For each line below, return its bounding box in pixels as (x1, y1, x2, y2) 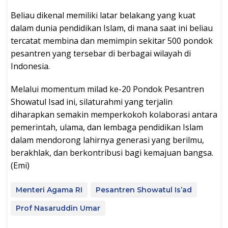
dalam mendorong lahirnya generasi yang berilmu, (11, 134, 204, 146)
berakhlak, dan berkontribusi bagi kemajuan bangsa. (11, 147, 213, 158)
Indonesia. (11, 60, 50, 72)
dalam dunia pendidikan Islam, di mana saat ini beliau (11, 22, 213, 34)
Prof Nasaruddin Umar (16, 203, 100, 213)
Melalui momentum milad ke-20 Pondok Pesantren (11, 83, 204, 95)
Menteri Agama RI (16, 185, 82, 194)
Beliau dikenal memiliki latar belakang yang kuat (11, 9, 195, 21)
